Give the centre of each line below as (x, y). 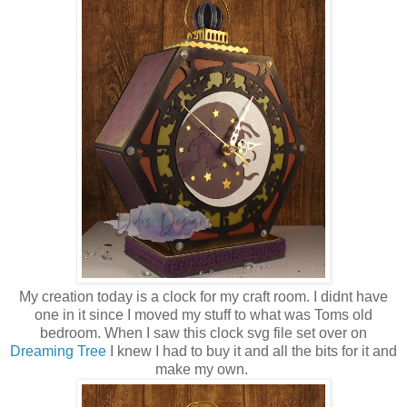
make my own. (203, 369)
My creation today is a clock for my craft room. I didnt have (203, 296)
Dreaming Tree (58, 351)
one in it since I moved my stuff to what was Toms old (203, 314)
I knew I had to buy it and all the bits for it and (252, 351)
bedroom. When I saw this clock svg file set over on (203, 333)
